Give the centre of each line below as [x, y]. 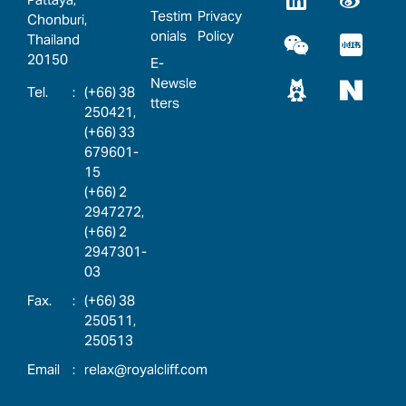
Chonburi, [57, 19]
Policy [216, 35]
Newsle [174, 82]
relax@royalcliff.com [146, 370]
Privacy [220, 15]
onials [169, 35]
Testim [171, 15]
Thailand [53, 39]
